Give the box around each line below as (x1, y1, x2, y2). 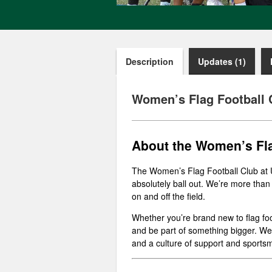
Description (126, 55, 174, 67)
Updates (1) (198, 55, 246, 67)
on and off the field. (132, 190, 205, 203)
